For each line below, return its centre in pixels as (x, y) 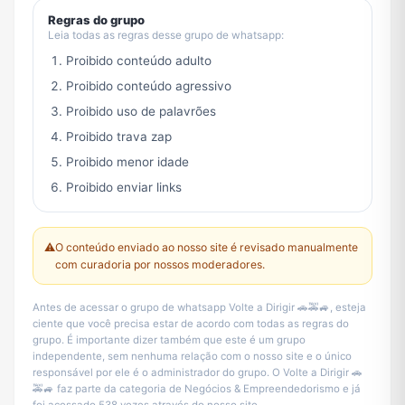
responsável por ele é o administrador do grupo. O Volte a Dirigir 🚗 (198, 373)
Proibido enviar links (124, 188)
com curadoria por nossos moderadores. (160, 265)
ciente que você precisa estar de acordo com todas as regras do (191, 324)
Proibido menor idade (127, 162)
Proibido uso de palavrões (141, 112)
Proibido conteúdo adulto (139, 61)
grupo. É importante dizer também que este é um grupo (169, 340)
